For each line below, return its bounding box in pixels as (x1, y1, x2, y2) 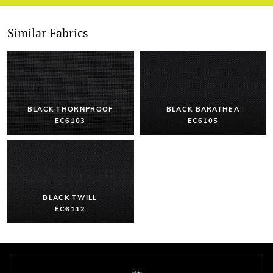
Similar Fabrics (7, 24, 89, 41)
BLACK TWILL (43, 193, 97, 202)
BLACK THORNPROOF (27, 104, 113, 113)
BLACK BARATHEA (166, 104, 239, 113)
